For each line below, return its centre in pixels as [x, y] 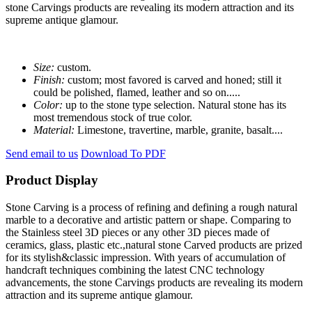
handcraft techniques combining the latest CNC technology [135, 270]
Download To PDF [123, 153]
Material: [54, 130]
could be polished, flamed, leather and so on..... [137, 92]
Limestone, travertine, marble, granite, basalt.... [180, 130]
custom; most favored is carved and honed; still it [174, 79]
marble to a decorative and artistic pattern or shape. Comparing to [148, 220]
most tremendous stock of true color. [113, 117]
